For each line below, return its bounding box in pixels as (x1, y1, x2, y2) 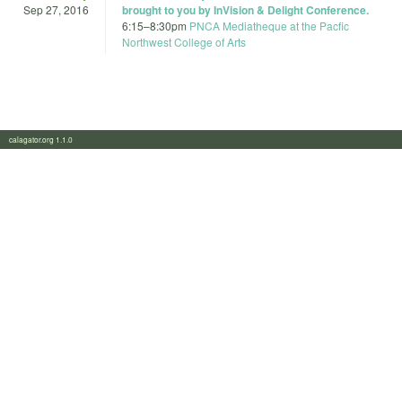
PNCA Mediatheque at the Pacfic (189, 17, 349, 33)
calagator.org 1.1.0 (9, 134, 83, 145)
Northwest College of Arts (122, 33, 246, 49)
